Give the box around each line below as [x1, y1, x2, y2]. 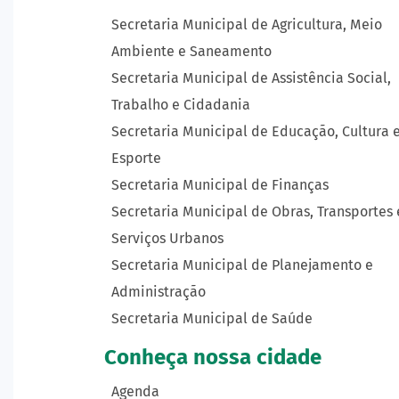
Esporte [111, 150, 161, 167]
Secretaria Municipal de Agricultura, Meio [111, 16, 382, 33]
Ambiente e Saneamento [111, 43, 272, 60]
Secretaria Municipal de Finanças [111, 176, 329, 193]
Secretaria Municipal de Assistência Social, [111, 69, 391, 86]
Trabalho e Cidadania [111, 96, 250, 113]
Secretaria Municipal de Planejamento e [111, 256, 373, 273]
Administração [111, 283, 206, 300]
